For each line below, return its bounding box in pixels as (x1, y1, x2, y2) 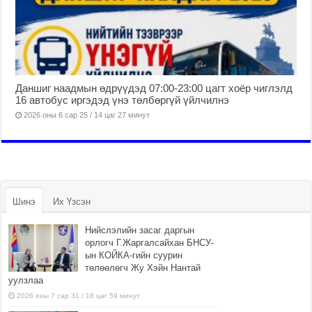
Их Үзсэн (53, 196, 91, 208)
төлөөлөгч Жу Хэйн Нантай (85, 263, 201, 274)
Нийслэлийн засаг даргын (85, 225, 195, 236)
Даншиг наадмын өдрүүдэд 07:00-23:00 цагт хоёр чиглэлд (15, 82, 293, 95)
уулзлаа (8, 275, 44, 286)
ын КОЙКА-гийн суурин (85, 250, 183, 261)
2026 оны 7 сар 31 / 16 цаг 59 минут (17, 292, 141, 300)
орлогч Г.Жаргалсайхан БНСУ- (85, 237, 214, 249)
